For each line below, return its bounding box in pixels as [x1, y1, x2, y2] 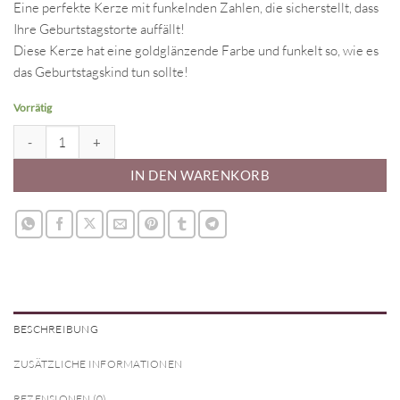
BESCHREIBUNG [13, 322, 98, 337]
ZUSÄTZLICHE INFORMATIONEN [13, 357, 183, 371]
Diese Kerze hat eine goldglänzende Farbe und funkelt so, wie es [13, 42, 379, 60]
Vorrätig [13, 101, 52, 115]
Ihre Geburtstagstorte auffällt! [13, 21, 185, 38]
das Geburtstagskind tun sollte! [13, 63, 188, 81]
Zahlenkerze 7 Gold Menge [12, 126, 160, 142]
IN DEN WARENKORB [129, 167, 271, 184]
